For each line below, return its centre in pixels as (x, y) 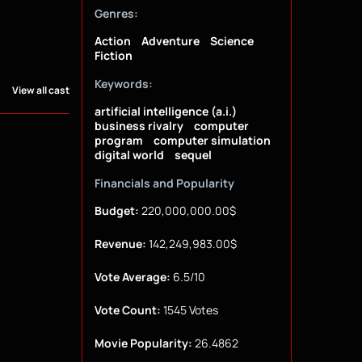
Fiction (113, 56)
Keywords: (123, 84)
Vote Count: (127, 310)
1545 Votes (189, 310)
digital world (129, 155)
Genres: (116, 14)
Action (112, 41)
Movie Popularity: (143, 343)
